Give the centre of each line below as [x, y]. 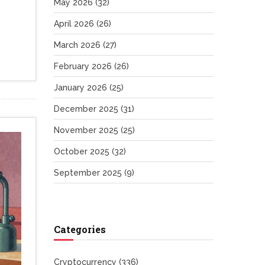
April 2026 [75, 24]
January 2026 [82, 88]
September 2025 [89, 173]
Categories [80, 229]
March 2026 [78, 45]
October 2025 [83, 151]
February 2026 [84, 66]
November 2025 [87, 130]
